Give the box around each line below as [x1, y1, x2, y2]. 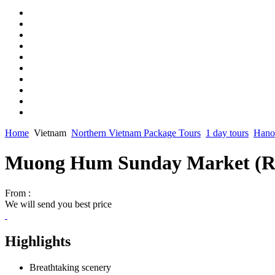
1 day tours [206, 128, 249, 138]
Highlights [5, 233, 71, 249]
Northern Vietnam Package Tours [71, 128, 201, 138]
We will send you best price [5, 198, 112, 209]
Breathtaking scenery [29, 261, 111, 273]
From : [5, 187, 31, 198]
